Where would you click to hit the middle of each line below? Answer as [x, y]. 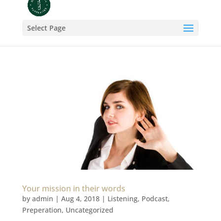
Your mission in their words [74, 189]
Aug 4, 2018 [80, 199]
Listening [122, 199]
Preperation [42, 210]
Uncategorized [89, 210]
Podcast [154, 199]
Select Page [46, 28]
